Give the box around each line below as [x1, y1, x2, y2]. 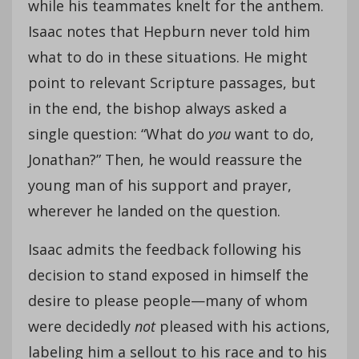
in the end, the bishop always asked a [28, 98, 287, 118]
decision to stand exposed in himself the [28, 264, 309, 284]
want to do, [235, 123, 314, 143]
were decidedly [28, 316, 135, 336]
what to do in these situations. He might [28, 46, 308, 67]
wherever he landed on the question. [28, 200, 280, 220]
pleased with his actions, [159, 316, 330, 336]
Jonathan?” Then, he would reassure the [28, 149, 302, 169]
